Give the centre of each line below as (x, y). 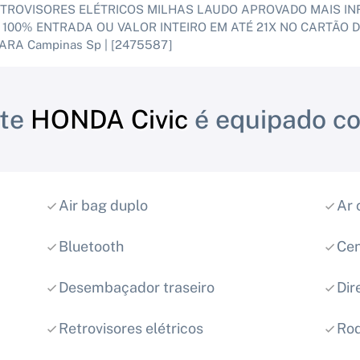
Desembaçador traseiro (136, 288)
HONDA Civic (109, 120)
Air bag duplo (103, 206)
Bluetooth (91, 247)
